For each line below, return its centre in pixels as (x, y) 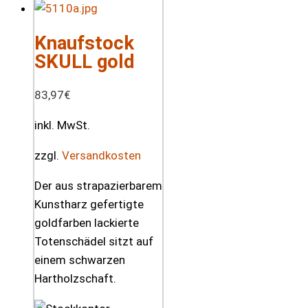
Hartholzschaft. (75, 279)
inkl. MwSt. (62, 125)
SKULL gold (85, 61)
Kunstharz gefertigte (89, 205)
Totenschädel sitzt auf (94, 242)
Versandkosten (101, 156)
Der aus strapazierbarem (98, 186)
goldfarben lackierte (87, 223)
